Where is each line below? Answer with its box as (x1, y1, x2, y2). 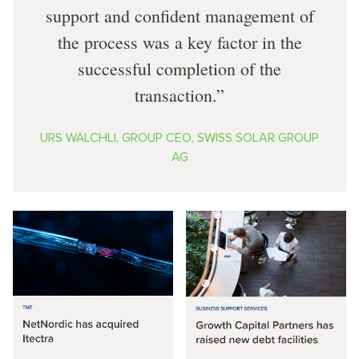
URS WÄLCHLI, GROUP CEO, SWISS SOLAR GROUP (40, 130, 319, 147)
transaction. (135, 83, 216, 107)
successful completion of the (78, 57, 281, 81)
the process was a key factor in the (57, 30, 302, 54)
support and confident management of (45, 4, 314, 28)
